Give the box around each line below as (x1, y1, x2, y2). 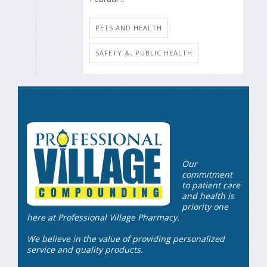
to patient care (182, 179, 240, 191)
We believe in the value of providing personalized (27, 232, 225, 244)
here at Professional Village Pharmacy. (27, 211, 179, 223)
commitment (182, 168, 232, 180)
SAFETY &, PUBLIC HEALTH (95, 48, 193, 57)
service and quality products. (27, 243, 143, 255)
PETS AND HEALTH (95, 23, 162, 32)
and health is (182, 190, 234, 201)
